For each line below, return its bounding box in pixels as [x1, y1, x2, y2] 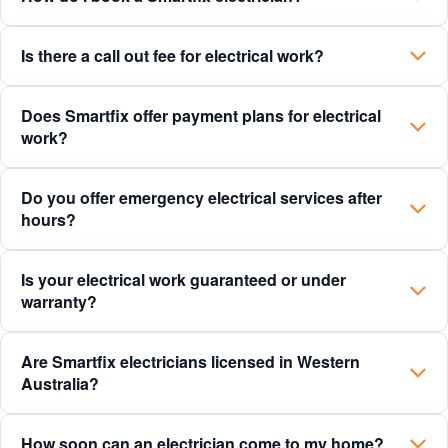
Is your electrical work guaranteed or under [21, 268, 346, 292]
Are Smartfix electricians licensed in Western [21, 350, 360, 374]
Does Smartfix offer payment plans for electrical [21, 104, 381, 128]
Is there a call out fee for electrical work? [21, 44, 324, 68]
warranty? [21, 290, 97, 314]
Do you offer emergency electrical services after [21, 186, 382, 210]
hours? [21, 208, 76, 232]
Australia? [21, 372, 99, 396]
